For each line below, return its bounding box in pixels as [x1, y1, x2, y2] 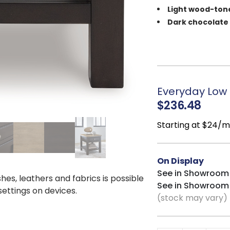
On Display [157, 155, 204, 167]
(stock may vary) [157, 191, 227, 204]
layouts [157, 67, 183, 78]
